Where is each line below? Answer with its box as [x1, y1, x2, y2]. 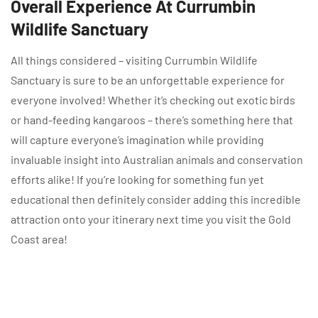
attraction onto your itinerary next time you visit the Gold [11, 212, 291, 226]
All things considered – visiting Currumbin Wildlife [11, 53, 258, 67]
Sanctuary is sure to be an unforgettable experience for [11, 73, 285, 87]
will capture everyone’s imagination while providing [11, 133, 264, 147]
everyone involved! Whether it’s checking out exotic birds [11, 93, 295, 107]
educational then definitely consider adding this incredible [11, 192, 301, 207]
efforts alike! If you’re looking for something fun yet [11, 172, 264, 187]
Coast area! [11, 232, 67, 246]
